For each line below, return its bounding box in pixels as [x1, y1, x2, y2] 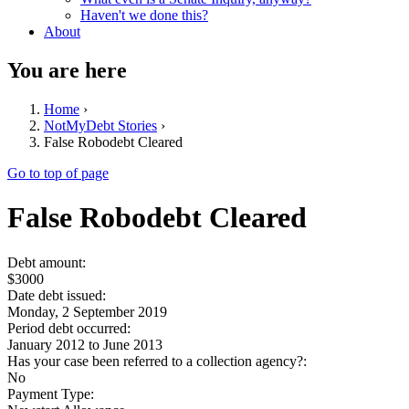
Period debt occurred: [7, 320, 134, 336]
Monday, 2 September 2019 [7, 303, 167, 320]
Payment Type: [7, 385, 98, 402]
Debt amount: [7, 254, 89, 270]
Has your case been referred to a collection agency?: [7, 352, 310, 369]
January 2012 [7, 336, 85, 352]
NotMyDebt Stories [44, 117, 157, 133]
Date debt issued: [7, 287, 110, 303]
